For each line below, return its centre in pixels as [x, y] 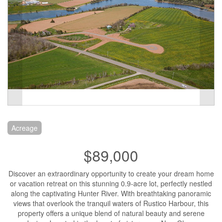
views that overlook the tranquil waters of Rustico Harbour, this [111, 203]
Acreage [25, 128]
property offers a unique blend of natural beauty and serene [111, 213]
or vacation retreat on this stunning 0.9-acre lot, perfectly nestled [111, 183]
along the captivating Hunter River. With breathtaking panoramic [111, 193]
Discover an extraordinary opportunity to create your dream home [111, 173]
